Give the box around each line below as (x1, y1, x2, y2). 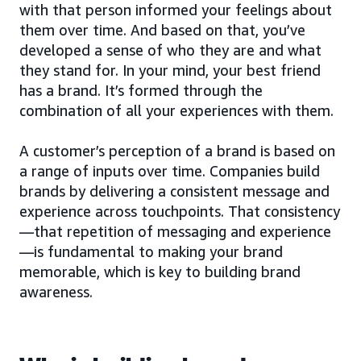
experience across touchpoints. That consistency (19, 201, 340, 220)
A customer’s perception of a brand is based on (19, 141, 335, 160)
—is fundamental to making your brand (19, 242, 283, 260)
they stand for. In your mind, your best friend (19, 60, 321, 79)
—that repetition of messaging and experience (19, 222, 331, 240)
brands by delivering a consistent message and (19, 181, 330, 200)
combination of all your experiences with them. (19, 101, 334, 119)
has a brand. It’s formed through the (19, 81, 263, 99)
